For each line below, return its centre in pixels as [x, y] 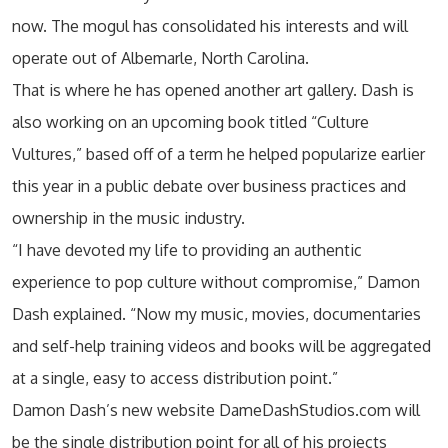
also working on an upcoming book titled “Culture [190, 122]
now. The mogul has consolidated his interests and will [210, 26]
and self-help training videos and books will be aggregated [221, 346]
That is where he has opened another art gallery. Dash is [213, 90]
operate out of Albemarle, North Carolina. [160, 58]
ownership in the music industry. [128, 218]
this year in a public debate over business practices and [209, 186]
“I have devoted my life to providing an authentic [187, 250]
